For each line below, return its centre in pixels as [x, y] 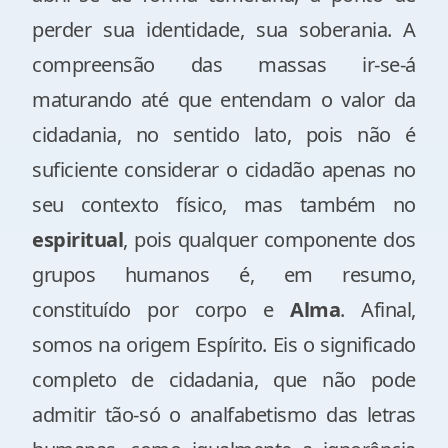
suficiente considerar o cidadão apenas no [224, 169]
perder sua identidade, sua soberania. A [224, 29]
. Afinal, [378, 309]
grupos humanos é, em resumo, [224, 274]
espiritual [78, 239]
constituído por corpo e [161, 309]
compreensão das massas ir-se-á [224, 64]
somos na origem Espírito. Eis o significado [224, 344]
